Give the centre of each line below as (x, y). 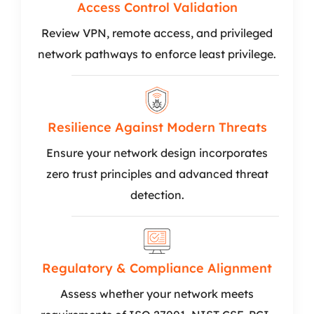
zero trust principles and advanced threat (157, 174)
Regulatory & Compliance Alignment (157, 268)
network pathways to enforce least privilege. (157, 54)
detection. (157, 195)
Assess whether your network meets (157, 294)
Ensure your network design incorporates (157, 153)
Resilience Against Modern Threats (157, 127)
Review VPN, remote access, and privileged (157, 33)
